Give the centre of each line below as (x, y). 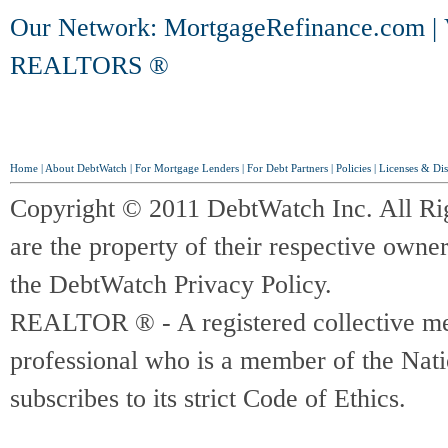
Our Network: (87, 27)
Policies (353, 168)
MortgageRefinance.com (294, 27)
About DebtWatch (86, 168)
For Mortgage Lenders (187, 168)
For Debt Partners (287, 168)
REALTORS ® (89, 65)
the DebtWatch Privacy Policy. (171, 284)
